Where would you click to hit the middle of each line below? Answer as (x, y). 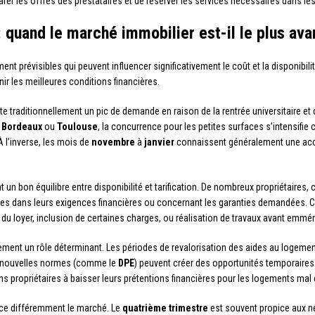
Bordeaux (22, 127)
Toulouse (77, 127)
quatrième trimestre (165, 308)
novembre (113, 142)
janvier (159, 142)
